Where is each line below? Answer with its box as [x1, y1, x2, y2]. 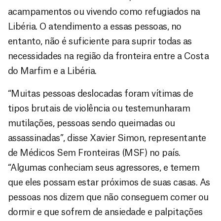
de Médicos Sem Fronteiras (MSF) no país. [8, 148, 181, 157]
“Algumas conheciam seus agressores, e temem [8, 163, 200, 172]
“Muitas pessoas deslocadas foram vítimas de [8, 89, 193, 98]
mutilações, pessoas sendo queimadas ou [8, 118, 175, 128]
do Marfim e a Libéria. [8, 66, 97, 75]
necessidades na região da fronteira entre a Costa [8, 51, 209, 61]
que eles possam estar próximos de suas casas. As [8, 178, 210, 187]
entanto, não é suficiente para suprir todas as [8, 37, 192, 46]
